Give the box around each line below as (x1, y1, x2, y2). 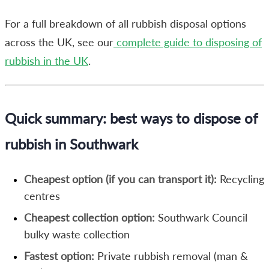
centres (24, 190, 60, 202)
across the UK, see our (5, 36, 113, 49)
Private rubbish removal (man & (97, 250, 248, 262)
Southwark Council (158, 211, 247, 224)
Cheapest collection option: (24, 211, 158, 224)
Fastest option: (24, 250, 97, 262)
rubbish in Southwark (5, 135, 138, 153)
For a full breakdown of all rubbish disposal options (5, 17, 246, 30)
